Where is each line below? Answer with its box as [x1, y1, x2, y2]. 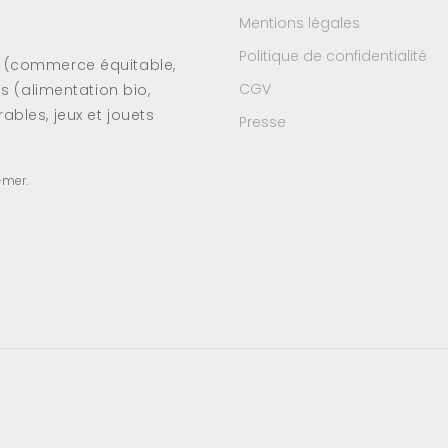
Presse [239, 112, 286, 132]
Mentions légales [239, 13, 360, 33]
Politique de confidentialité [239, 46, 427, 66]
